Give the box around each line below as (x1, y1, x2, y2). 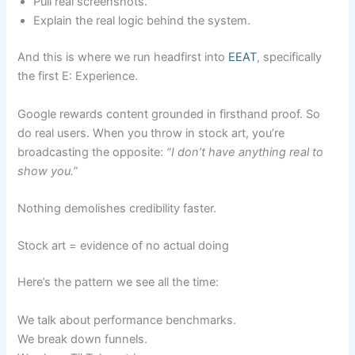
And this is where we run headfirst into (17, 50, 229, 65)
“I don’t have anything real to (166, 144, 324, 159)
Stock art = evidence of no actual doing (17, 239, 230, 254)
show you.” (17, 163, 78, 178)
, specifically (257, 50, 323, 65)
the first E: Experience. (17, 69, 139, 84)
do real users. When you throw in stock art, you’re (17, 125, 285, 140)
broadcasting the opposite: (17, 144, 167, 159)
